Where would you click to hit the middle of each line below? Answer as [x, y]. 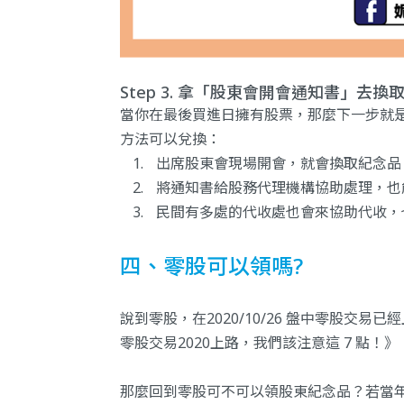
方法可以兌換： [170, 139]
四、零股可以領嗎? [211, 266]
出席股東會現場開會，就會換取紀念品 [279, 164]
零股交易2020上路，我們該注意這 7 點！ [252, 343]
